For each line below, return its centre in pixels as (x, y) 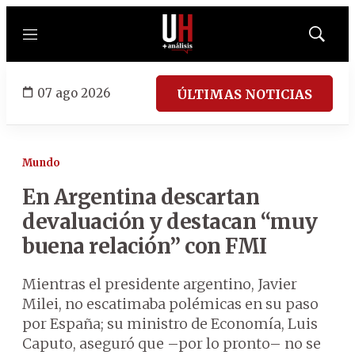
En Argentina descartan (141, 197)
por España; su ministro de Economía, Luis (170, 324)
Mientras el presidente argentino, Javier (160, 284)
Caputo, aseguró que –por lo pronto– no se (172, 344)
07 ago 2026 (74, 93)
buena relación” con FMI (145, 246)
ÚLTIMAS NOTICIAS (244, 94)
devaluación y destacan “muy (170, 221)
